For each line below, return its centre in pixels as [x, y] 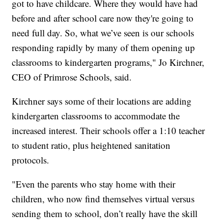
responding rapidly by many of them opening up [104, 48]
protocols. [31, 160]
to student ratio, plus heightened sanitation [91, 145]
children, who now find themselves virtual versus [103, 199]
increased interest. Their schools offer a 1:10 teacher [109, 131]
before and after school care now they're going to [103, 18]
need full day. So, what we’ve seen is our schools [103, 33]
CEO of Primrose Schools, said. [72, 77]
